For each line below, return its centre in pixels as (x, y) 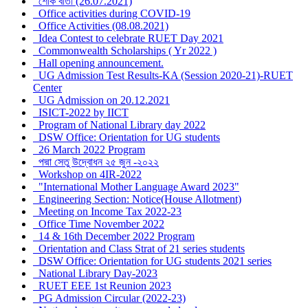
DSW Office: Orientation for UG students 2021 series (152, 261)
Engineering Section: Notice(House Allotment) (137, 199)
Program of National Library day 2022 (119, 125)
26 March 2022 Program (89, 150)
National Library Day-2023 (95, 274)
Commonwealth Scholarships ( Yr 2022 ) (125, 51)
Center (47, 88)
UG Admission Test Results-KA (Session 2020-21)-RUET (163, 76)
